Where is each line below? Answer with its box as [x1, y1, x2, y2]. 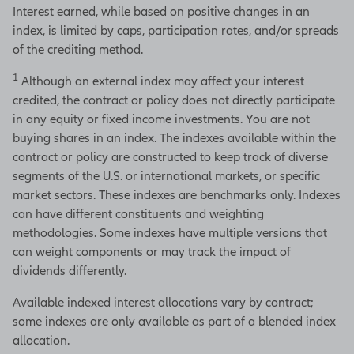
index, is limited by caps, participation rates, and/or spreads [13, 23, 339, 38]
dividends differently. [13, 263, 126, 278]
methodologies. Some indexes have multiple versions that [13, 225, 327, 240]
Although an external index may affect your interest [18, 73, 304, 88]
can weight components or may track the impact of [13, 244, 291, 259]
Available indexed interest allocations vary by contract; [13, 295, 314, 310]
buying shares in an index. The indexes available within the [13, 130, 336, 145]
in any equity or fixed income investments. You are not [13, 111, 310, 126]
